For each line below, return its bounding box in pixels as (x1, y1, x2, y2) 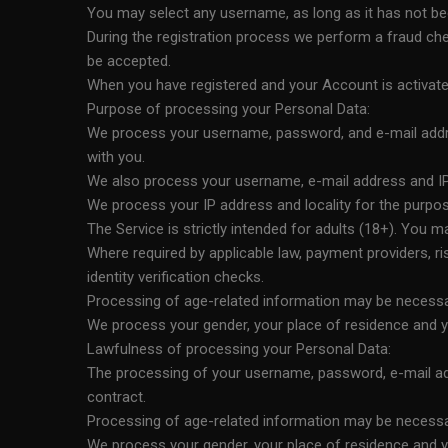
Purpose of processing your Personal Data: (87, 100, 370, 118)
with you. (87, 148, 145, 166)
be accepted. (87, 52, 171, 70)
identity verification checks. (87, 268, 264, 286)
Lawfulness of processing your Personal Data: (87, 340, 391, 358)
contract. (87, 388, 146, 406)
